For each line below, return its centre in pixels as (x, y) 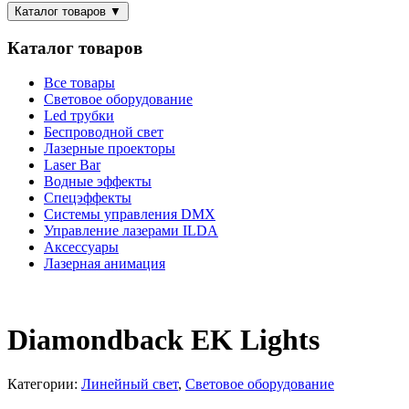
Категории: (44, 384)
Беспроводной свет (104, 132)
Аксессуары (81, 247)
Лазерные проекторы (110, 149)
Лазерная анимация (105, 264)
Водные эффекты (98, 182)
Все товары (79, 83)
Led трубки (79, 116)
